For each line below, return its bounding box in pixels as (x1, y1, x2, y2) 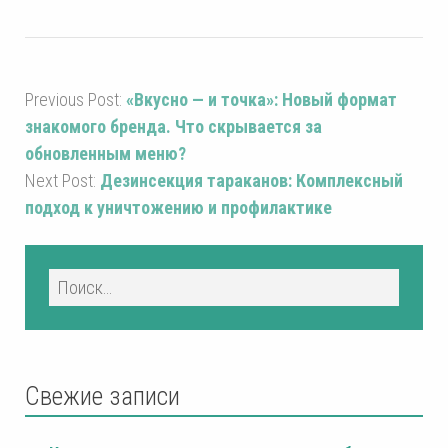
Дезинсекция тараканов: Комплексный (100, 169, 403, 191)
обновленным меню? (25, 142, 186, 164)
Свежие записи (25, 381, 180, 411)
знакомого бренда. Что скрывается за (25, 115, 322, 137)
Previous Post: (25, 88, 126, 110)
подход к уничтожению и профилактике (25, 196, 332, 218)
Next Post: (25, 169, 100, 191)
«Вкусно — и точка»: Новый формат (126, 88, 397, 110)
